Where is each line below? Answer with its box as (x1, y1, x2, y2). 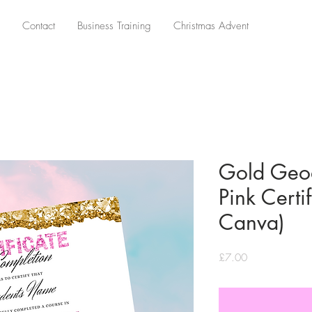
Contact (22, 19, 55, 33)
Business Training (77, 19, 151, 33)
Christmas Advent (173, 19, 249, 33)
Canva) (219, 208, 285, 236)
